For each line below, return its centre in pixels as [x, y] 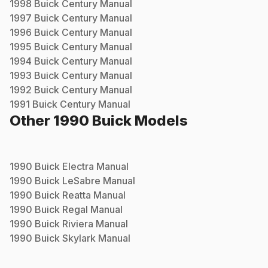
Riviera [78, 223]
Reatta [77, 195]
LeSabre [81, 180]
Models [160, 120]
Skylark [79, 238]
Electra [78, 166]
